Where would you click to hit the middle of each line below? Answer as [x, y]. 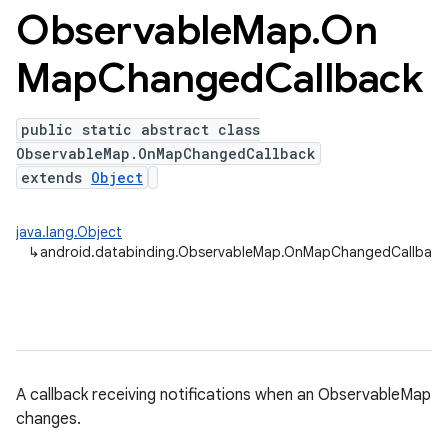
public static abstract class [140, 129]
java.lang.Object [69, 232]
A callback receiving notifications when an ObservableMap [223, 395]
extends [56, 177]
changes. [48, 419]
